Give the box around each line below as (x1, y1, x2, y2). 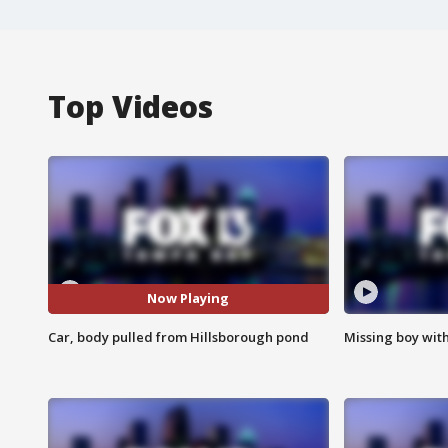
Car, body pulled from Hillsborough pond (48, 327, 309, 346)
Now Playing (147, 289, 230, 308)
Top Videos (48, 85, 213, 127)
